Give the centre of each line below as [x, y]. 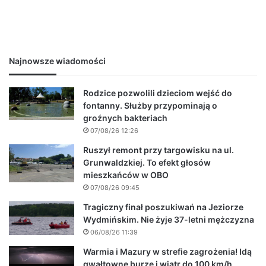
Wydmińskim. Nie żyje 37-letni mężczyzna [169, 219]
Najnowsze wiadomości [57, 61]
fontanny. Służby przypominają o [150, 105]
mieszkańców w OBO [126, 175]
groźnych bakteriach [125, 118]
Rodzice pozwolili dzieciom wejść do [158, 93]
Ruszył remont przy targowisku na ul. [159, 150]
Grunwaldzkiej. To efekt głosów [147, 162]
